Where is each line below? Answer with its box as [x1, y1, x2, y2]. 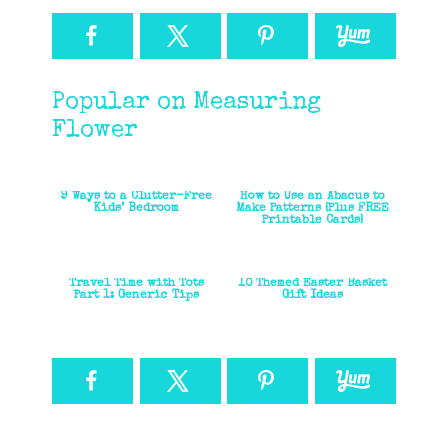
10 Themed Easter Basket [238, 277, 388, 290]
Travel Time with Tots [68, 277, 204, 290]
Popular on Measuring [52, 90, 322, 115]
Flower [52, 118, 139, 143]
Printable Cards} [262, 214, 364, 227]
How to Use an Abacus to [240, 190, 386, 203]
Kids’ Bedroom [93, 202, 180, 215]
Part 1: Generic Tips [73, 289, 199, 302]
